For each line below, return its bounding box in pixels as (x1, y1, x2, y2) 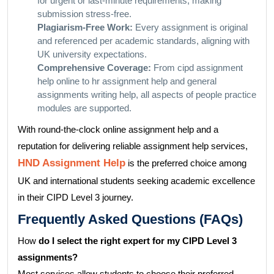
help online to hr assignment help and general (37, 76, 217, 86)
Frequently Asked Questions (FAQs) (18, 212, 243, 227)
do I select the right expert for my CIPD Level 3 (36, 235, 237, 246)
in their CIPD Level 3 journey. (18, 192, 133, 202)
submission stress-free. (37, 9, 131, 19)
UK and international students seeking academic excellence (18, 176, 255, 186)
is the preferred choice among (125, 158, 246, 168)
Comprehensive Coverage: (37, 62, 151, 73)
